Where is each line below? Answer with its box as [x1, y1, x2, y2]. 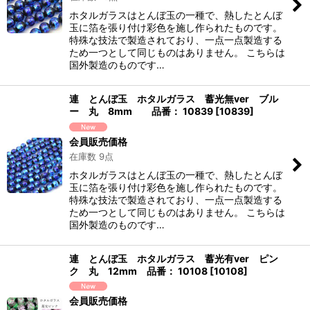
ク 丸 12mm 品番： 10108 [69, 264, 208, 277]
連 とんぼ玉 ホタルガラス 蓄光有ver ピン [69, 252, 278, 264]
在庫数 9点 [69, 150, 113, 162]
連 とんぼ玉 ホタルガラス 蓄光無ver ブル [69, 93, 278, 105]
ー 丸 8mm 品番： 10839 [69, 105, 213, 118]
